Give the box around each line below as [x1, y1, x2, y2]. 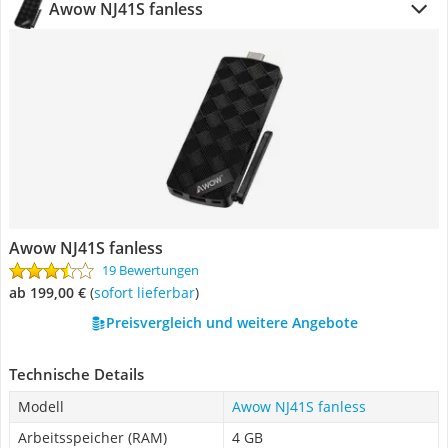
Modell [18, 397, 64, 416]
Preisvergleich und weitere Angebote [105, 313, 358, 332]
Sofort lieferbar [101, 283, 195, 302]
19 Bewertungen [102, 261, 199, 279]
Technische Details [9, 364, 144, 384]
